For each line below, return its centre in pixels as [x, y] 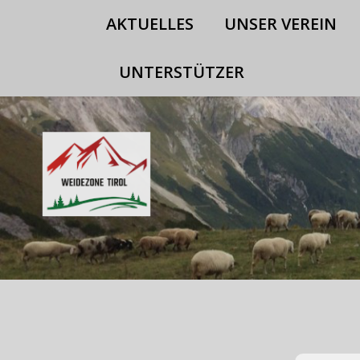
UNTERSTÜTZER [182, 72]
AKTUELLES [150, 24]
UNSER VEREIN [280, 24]
